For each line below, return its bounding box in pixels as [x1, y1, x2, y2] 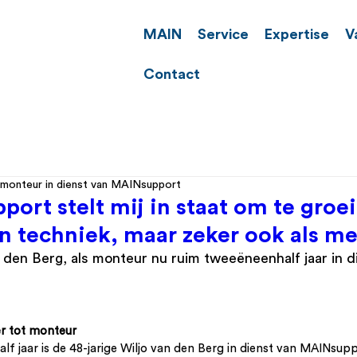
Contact [143, 67, 200, 81]
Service [198, 27, 249, 41]
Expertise [265, 27, 329, 41]
